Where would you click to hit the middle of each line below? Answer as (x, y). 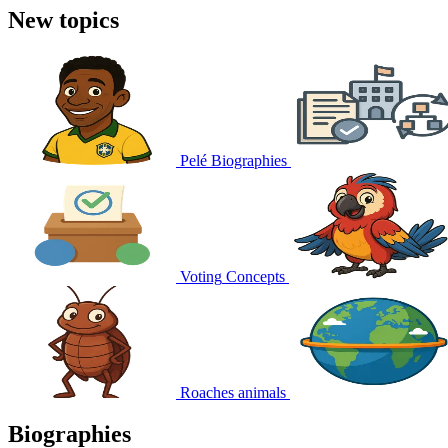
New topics (63, 19)
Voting (201, 276)
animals (262, 392)
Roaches (207, 392)
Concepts (255, 276)
